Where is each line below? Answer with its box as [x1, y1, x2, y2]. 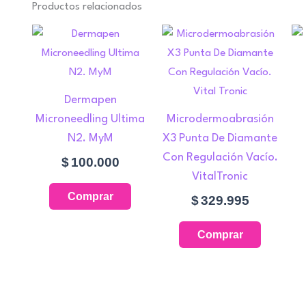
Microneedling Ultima [36, 113, 145, 126]
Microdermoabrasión [166, 113, 274, 126]
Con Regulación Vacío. [162, 152, 278, 164]
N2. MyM [67, 133, 113, 145]
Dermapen [64, 94, 117, 107]
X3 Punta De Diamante [163, 133, 277, 145]
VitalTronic [192, 171, 248, 183]
